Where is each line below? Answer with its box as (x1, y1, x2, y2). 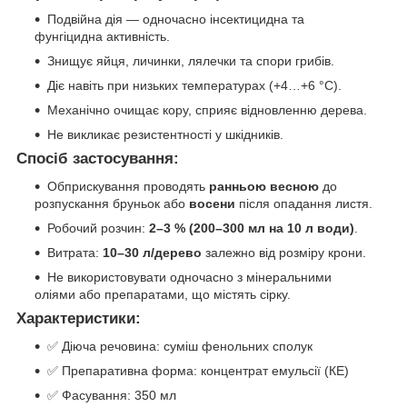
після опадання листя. (235, 196, 372, 212)
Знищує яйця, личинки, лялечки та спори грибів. (47, 54, 334, 69)
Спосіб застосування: (16, 150, 179, 168)
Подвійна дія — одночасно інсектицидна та (47, 12, 304, 27)
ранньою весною (209, 179, 319, 194)
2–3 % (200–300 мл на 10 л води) (149, 221, 354, 236)
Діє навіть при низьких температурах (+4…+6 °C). (47, 78, 342, 94)
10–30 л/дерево (103, 245, 202, 261)
